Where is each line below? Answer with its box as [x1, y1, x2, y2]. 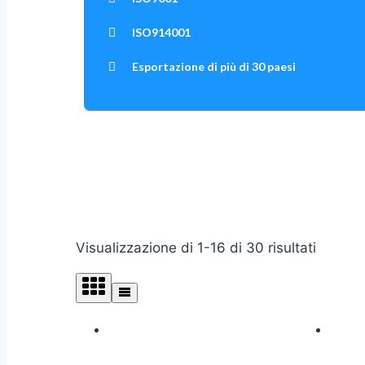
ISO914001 [131, 25, 191, 40]
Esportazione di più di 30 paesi [131, 59, 296, 74]
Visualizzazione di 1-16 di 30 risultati [76, 240, 316, 257]
